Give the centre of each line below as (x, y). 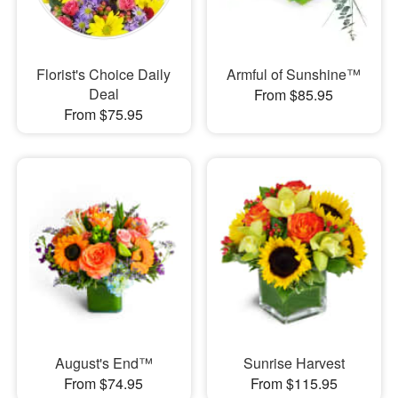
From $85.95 (294, 94)
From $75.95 (104, 114)
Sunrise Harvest (294, 363)
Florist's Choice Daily (104, 74)
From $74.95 (104, 383)
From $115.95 (294, 383)
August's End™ (103, 363)
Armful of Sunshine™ (294, 74)
